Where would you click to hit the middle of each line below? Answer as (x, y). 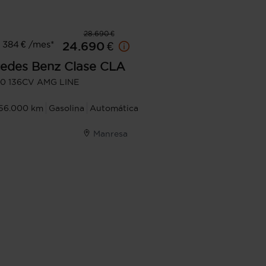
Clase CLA (95, 66)
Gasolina (66, 108)
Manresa (110, 134)
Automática (114, 108)
